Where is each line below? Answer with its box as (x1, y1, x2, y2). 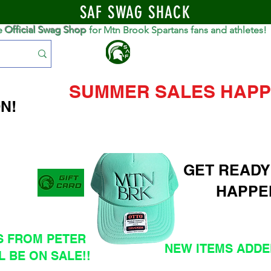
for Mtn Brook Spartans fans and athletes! (87, 24, 267, 36)
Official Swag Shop (5, 24, 87, 36)
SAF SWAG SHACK (79, 2, 191, 22)
